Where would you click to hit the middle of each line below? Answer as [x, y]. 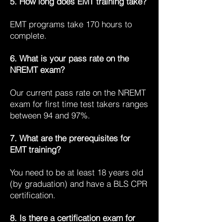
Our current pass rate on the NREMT [78, 92]
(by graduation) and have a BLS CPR [79, 184]
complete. [29, 35]
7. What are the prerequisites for [70, 138]
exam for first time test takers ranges [79, 104]
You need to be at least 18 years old [77, 172]
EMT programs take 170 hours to [71, 24]
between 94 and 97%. [51, 115]
